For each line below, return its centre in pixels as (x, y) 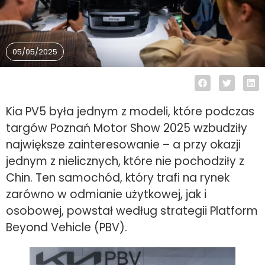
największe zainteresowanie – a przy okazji (123, 145)
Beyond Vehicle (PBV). (67, 228)
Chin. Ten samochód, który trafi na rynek (118, 178)
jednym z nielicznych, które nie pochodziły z (125, 161)
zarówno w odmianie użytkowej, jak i (106, 195)
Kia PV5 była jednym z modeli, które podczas (130, 112)
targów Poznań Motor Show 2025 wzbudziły (127, 128)
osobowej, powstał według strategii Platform (132, 211)
